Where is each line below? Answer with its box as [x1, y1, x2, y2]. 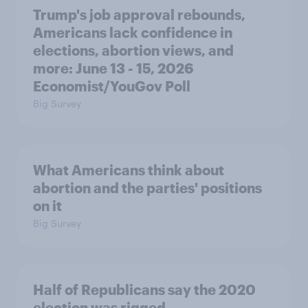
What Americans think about [33, 161, 224, 178]
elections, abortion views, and [33, 41, 234, 58]
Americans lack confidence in [33, 23, 232, 41]
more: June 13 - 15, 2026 [33, 59, 193, 76]
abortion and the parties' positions [33, 179, 262, 196]
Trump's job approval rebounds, [33, 5, 245, 23]
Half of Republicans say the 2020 [33, 280, 256, 298]
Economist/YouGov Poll [33, 77, 190, 94]
